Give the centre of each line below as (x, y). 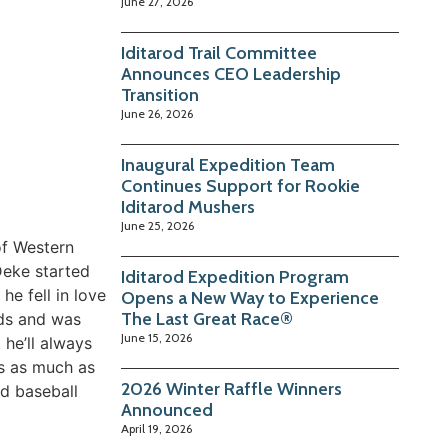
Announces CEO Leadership (231, 74)
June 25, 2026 (158, 226)
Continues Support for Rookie (241, 186)
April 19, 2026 (157, 429)
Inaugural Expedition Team (228, 165)
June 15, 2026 (157, 338)
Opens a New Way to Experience (250, 298)
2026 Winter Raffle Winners (232, 389)
